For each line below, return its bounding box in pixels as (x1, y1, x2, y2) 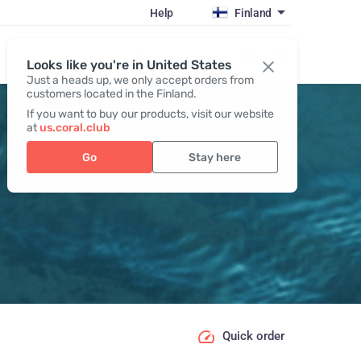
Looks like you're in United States (26, 57, 232, 73)
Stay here (189, 150, 242, 164)
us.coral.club (39, 121, 110, 135)
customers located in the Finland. (26, 87, 197, 101)
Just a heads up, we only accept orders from (26, 73, 254, 87)
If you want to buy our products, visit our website (26, 107, 274, 121)
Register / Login (135, 51, 214, 64)
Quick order (222, 329, 284, 344)
